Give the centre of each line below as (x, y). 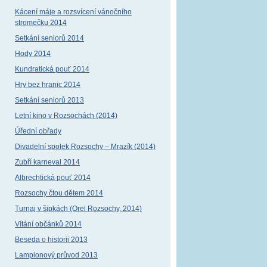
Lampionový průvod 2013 (56, 255)
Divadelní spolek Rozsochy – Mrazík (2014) (85, 147)
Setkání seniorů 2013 (49, 100)
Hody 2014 (33, 54)
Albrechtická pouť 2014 (53, 178)
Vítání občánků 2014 (48, 224)
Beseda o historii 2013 (51, 240)
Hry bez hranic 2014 (48, 85)
